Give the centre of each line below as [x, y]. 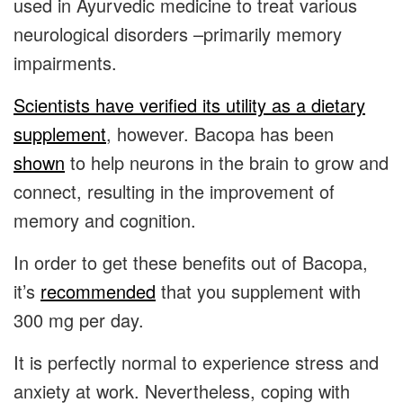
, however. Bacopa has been [220, 134]
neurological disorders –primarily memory [178, 34]
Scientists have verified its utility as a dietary [189, 105]
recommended [98, 291]
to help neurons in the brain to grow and [227, 163]
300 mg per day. [84, 320]
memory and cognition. [113, 220]
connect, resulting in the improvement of [174, 192]
